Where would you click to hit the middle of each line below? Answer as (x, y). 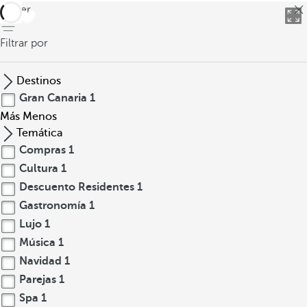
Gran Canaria (53, 98)
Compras (42, 150)
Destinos (39, 81)
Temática (39, 133)
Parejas (38, 280)
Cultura (39, 169)
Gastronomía (53, 206)
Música (37, 243)
